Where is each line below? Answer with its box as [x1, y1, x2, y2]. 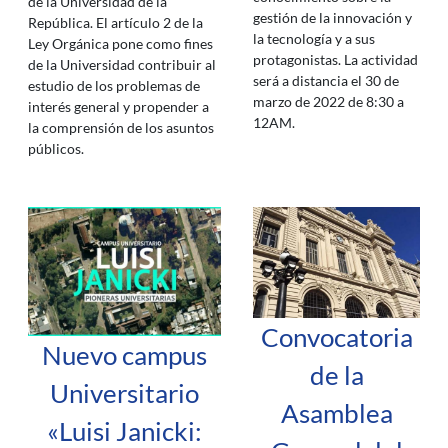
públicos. [28, 139, 84, 157]
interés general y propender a [28, 97, 209, 115]
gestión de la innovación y [253, 9, 412, 27]
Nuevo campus [42, 339, 207, 370]
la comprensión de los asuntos [28, 118, 214, 136]
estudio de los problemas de [28, 76, 200, 94]
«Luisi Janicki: [47, 415, 202, 446]
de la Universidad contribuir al [28, 55, 216, 73]
